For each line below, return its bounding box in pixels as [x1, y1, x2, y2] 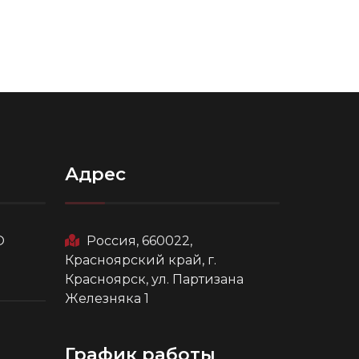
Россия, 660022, [86, 232, 192, 248]
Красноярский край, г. [64, 252, 216, 268]
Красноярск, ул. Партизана [64, 271, 244, 287]
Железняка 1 [64, 290, 149, 306]
